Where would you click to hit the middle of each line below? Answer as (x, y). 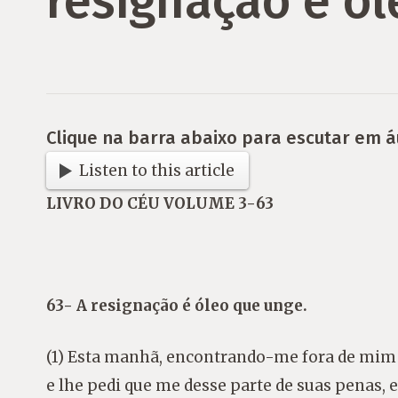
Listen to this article (157, 171)
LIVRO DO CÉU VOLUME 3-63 (160, 204)
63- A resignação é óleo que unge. (177, 306)
